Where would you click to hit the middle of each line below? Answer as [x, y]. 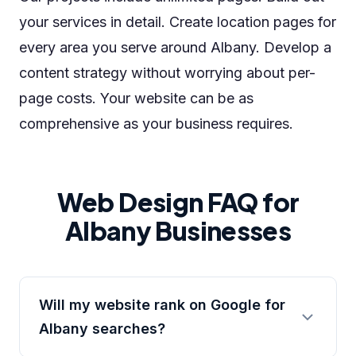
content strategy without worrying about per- [167, 73]
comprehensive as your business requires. [156, 124]
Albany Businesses [178, 230]
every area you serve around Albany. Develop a [175, 47]
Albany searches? [102, 329]
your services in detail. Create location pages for [178, 22]
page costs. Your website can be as [136, 98]
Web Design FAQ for [178, 202]
